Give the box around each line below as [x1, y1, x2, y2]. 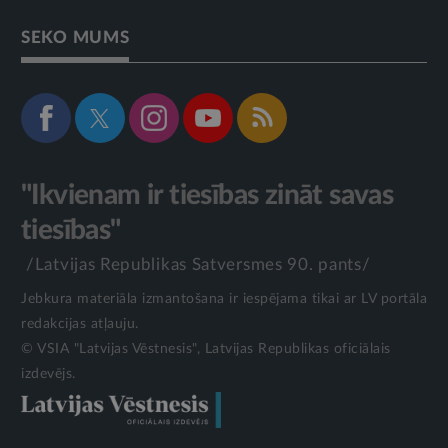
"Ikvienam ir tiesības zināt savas [21, 180, 394, 209]
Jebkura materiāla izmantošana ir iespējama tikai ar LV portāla [21, 291, 427, 306]
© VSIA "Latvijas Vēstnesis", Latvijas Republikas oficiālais [21, 341, 391, 356]
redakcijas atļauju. [21, 316, 139, 331]
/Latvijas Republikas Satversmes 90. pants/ [26, 255, 371, 273]
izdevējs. [21, 366, 76, 381]
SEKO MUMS [21, 28, 130, 46]
